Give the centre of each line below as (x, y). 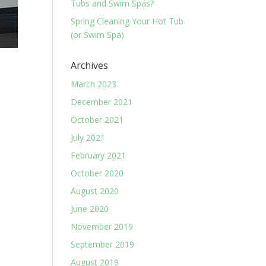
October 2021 (97, 120)
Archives (90, 65)
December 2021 (102, 102)
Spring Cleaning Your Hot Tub (127, 21)
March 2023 (94, 84)
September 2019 (103, 244)
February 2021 (99, 155)
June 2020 (90, 209)
